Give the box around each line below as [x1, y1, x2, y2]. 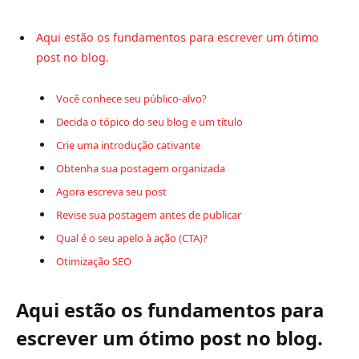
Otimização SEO [56, 253, 131, 268]
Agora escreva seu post [56, 184, 167, 199]
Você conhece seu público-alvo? [56, 91, 207, 106]
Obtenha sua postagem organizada [56, 160, 225, 175]
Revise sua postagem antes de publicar [56, 207, 241, 222]
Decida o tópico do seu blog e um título [56, 114, 243, 129]
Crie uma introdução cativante [56, 137, 200, 152]
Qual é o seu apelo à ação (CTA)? [56, 230, 208, 245]
